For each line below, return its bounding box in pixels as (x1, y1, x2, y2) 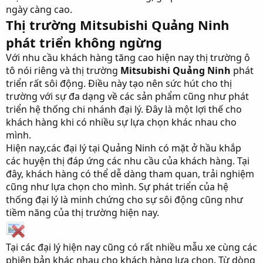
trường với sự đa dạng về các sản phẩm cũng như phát (6, 90, 249, 103)
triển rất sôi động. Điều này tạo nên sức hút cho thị (6, 77, 232, 90)
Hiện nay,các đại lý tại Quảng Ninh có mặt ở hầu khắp (6, 141, 241, 154)
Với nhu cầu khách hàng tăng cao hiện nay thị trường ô (6, 51, 250, 64)
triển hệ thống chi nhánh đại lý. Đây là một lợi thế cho (6, 103, 242, 116)
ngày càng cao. (6, 3, 72, 16)
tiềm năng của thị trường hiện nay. (6, 206, 159, 219)
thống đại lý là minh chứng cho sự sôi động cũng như (6, 193, 243, 206)
